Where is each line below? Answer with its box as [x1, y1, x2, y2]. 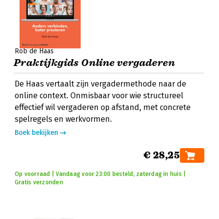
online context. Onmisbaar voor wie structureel [15, 91, 183, 100]
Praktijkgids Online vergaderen [14, 57, 175, 69]
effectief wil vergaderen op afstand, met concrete [15, 103, 191, 112]
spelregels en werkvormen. [15, 114, 112, 124]
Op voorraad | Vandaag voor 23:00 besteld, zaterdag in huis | [15, 171, 186, 177]
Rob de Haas [15, 47, 54, 55]
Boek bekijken [15, 129, 58, 137]
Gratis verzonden [15, 179, 63, 186]
